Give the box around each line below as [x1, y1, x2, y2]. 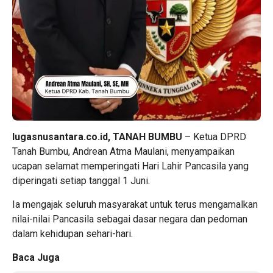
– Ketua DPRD [182, 130, 246, 143]
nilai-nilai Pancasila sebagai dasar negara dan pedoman [12, 213, 247, 225]
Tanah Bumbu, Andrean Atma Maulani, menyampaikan [12, 145, 235, 157]
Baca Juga [12, 251, 60, 263]
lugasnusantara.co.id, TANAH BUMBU [12, 130, 182, 143]
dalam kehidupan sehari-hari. [12, 227, 133, 239]
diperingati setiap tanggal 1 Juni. [12, 174, 150, 186]
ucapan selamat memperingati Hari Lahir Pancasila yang [12, 160, 249, 172]
